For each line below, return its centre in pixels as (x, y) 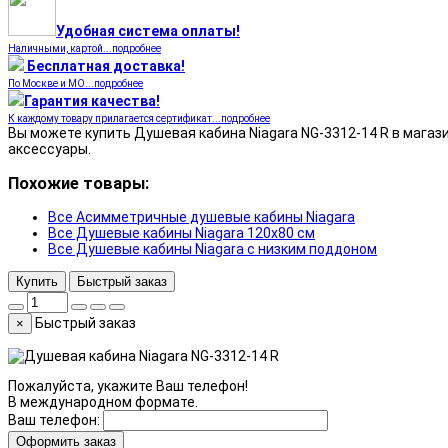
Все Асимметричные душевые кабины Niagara (201, 216)
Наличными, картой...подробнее (84, 49)
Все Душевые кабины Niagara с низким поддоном (212, 248)
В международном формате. (103, 401)
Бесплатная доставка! (106, 66)
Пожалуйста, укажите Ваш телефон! (128, 385)
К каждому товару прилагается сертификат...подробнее (139, 119)
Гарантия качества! (92, 101)
